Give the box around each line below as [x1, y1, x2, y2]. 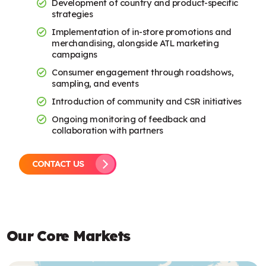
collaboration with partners [52, 124, 163, 136]
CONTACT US [32, 158, 84, 170]
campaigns [52, 48, 97, 60]
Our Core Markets [7, 226, 131, 245]
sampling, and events [52, 77, 139, 89]
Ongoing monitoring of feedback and [52, 113, 206, 125]
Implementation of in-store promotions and [52, 26, 232, 37]
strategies [52, 8, 93, 20]
